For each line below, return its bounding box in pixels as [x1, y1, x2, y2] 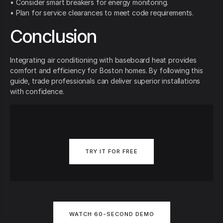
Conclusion [10, 25, 97, 48]
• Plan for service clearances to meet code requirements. [10, 8, 194, 17]
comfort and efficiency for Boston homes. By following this [10, 66, 203, 75]
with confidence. [10, 87, 64, 96]
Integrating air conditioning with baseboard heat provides [10, 56, 197, 65]
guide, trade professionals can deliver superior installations [10, 77, 201, 86]
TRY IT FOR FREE [85, 148, 138, 155]
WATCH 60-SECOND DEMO [69, 210, 154, 218]
